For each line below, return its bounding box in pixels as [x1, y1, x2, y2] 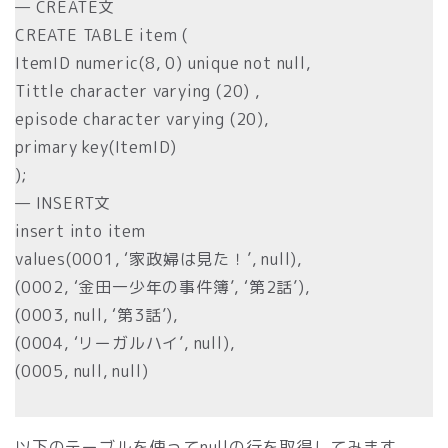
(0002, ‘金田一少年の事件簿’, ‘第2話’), [15, 275, 310, 298]
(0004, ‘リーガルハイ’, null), [15, 331, 235, 354]
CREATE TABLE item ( [15, 23, 189, 46]
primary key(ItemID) [15, 135, 178, 158]
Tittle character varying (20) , [15, 79, 260, 102]
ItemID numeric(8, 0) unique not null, [15, 51, 311, 74]
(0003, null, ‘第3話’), [15, 303, 179, 326]
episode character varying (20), [15, 107, 269, 130]
